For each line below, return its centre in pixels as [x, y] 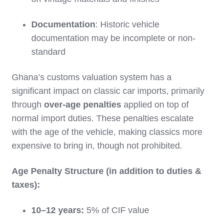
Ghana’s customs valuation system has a [92, 77]
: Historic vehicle [127, 25]
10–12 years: [58, 210]
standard [48, 52]
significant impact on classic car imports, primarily [108, 91]
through [28, 105]
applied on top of [155, 105]
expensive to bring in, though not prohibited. [97, 146]
